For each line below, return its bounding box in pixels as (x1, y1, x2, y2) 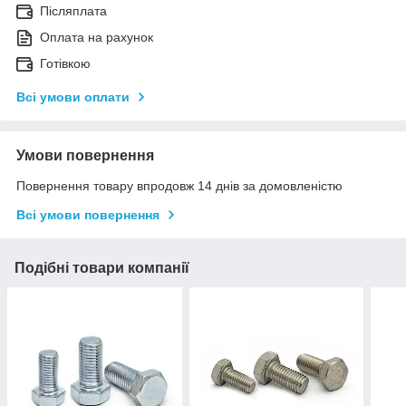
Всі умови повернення (16, 208, 159, 223)
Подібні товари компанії (14, 260, 189, 276)
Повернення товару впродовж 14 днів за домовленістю (16, 179, 343, 194)
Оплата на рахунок (40, 30, 153, 45)
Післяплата (40, 4, 107, 19)
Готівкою (40, 56, 91, 72)
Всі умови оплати (16, 90, 130, 105)
